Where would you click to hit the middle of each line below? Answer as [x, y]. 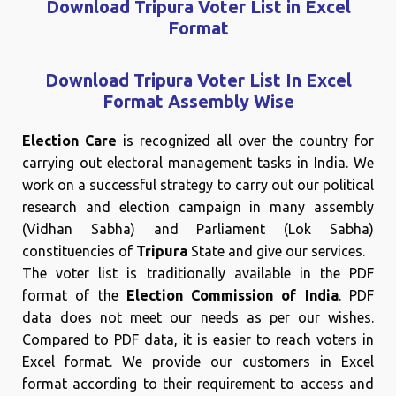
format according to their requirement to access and [198, 384]
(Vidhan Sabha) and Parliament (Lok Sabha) [198, 229]
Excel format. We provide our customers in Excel [198, 362]
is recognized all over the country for [245, 141]
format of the [74, 295]
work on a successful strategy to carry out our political [198, 185]
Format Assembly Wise [198, 101]
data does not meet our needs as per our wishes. [198, 317]
